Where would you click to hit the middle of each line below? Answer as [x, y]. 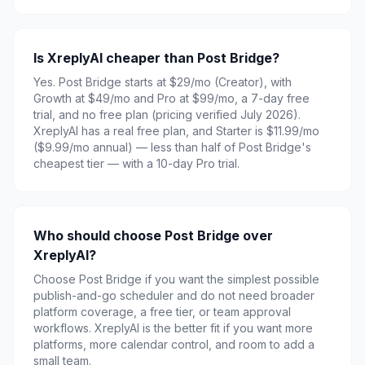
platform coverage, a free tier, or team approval [162, 312]
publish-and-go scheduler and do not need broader [174, 295]
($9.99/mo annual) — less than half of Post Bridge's [172, 147]
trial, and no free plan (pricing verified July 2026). [167, 114]
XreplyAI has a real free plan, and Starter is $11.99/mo [176, 131]
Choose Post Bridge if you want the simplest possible [176, 279]
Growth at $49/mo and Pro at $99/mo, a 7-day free [172, 98]
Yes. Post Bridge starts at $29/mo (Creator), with [163, 82]
